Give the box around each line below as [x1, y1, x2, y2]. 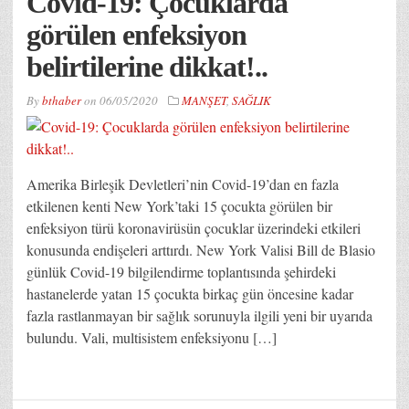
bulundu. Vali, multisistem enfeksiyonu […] [26, 327, 277, 347]
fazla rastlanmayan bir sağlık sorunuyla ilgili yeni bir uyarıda [26, 305, 372, 325]
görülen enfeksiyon [26, 17, 246, 51]
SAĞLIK [232, 91, 271, 109]
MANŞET [182, 91, 226, 109]
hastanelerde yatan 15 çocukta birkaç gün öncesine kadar [26, 283, 353, 303]
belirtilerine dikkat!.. [26, 49, 267, 83]
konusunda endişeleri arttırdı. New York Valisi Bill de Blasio [26, 239, 375, 259]
